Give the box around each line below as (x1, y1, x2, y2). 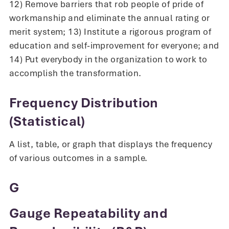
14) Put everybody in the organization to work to (9, 53, 208, 65)
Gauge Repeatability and (9, 204, 168, 222)
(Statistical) (9, 112, 85, 130)
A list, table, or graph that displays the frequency (9, 139, 212, 150)
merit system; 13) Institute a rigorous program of (9, 26, 212, 37)
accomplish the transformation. (9, 67, 142, 79)
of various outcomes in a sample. (9, 152, 148, 164)
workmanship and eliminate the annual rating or (9, 12, 210, 24)
